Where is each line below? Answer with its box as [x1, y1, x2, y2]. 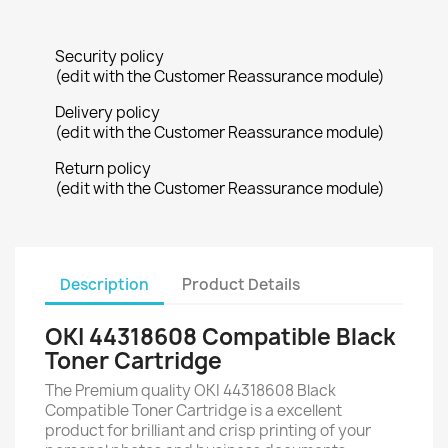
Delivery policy [55, 102, 160, 123]
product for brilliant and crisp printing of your [45, 420, 371, 441]
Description [60, 273, 149, 295]
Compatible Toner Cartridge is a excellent [45, 400, 342, 421]
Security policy [55, 46, 164, 67]
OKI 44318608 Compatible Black [45, 322, 396, 352]
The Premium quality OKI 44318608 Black [45, 380, 336, 401]
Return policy [55, 158, 151, 179]
